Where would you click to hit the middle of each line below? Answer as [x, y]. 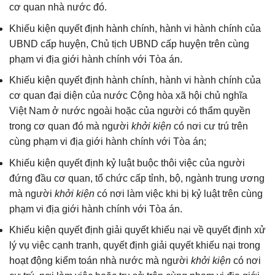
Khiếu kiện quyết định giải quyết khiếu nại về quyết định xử [137, 230]
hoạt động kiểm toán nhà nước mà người [100, 261]
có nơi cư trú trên [210, 126]
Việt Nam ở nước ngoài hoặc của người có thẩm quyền [130, 111]
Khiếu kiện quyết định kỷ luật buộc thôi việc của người [127, 163]
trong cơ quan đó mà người [70, 126]
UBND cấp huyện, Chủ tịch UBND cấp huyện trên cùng [129, 44]
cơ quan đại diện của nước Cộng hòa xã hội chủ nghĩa [128, 96]
